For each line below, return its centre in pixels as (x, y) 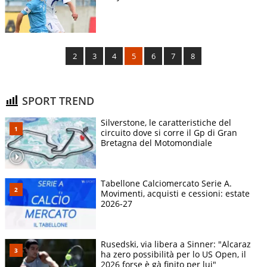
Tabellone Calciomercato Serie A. (166, 184)
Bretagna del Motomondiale (156, 143)
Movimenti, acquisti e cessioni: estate (175, 194)
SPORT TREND (57, 100)
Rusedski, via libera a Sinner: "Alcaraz (176, 244)
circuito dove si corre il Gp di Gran (169, 133)
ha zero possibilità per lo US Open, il (173, 254)
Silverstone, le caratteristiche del (166, 123)
